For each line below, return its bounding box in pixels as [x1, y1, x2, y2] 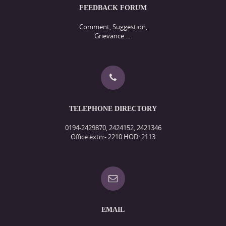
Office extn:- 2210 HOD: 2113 [71, 132, 155, 142]
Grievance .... [94, 31, 132, 41]
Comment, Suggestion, [79, 22, 147, 32]
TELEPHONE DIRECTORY [69, 105, 157, 113]
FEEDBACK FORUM [79, 4, 147, 12]
